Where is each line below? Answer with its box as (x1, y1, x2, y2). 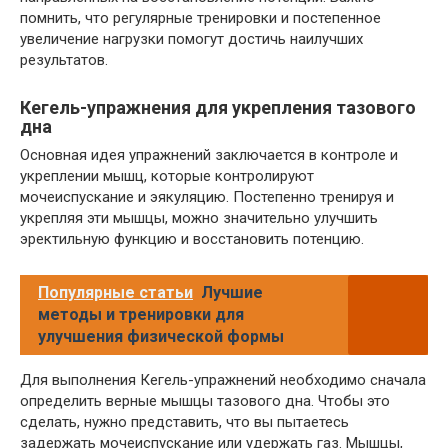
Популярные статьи (38, 283, 193, 303)
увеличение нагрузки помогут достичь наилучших (20, 30, 363, 49)
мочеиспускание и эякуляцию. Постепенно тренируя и (20, 188, 394, 207)
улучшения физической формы (38, 327, 284, 347)
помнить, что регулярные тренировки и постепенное (20, 9, 381, 28)
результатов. (20, 51, 108, 70)
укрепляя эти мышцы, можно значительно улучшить (20, 209, 378, 228)
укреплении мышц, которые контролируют (20, 167, 314, 186)
